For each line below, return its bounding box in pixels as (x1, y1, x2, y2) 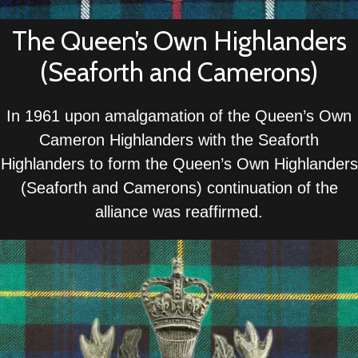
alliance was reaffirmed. (95, 202, 263, 221)
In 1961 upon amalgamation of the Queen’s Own (6, 106, 352, 125)
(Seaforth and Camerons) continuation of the (20, 178, 338, 197)
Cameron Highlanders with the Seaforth (39, 130, 319, 149)
